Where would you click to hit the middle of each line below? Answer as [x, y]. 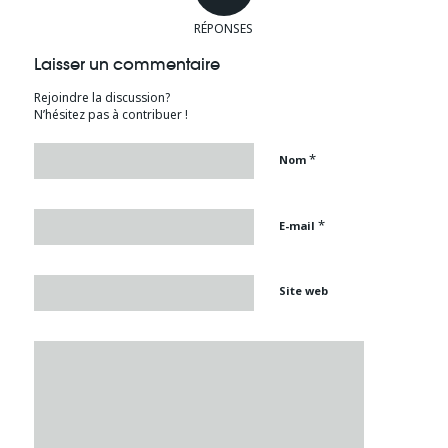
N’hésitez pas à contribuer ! [110, 114]
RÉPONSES [224, 29]
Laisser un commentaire [126, 64]
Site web [303, 291]
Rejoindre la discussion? [101, 97]
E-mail [298, 226]
